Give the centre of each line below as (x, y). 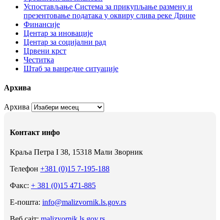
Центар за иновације (58, 33)
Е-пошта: (26, 202)
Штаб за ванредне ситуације (71, 68)
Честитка (39, 59)
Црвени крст (45, 51)
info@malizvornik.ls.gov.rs (84, 202)
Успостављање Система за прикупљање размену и (108, 6)
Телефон (25, 168)
